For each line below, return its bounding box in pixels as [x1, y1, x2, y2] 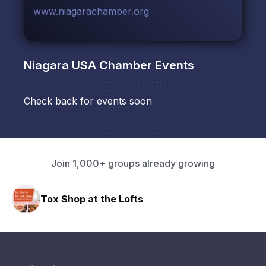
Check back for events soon [24, 95, 152, 107]
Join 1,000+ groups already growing [51, 157, 215, 170]
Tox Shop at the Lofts [40, 192, 143, 205]
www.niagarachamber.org [33, 5, 149, 18]
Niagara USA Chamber [24, 58, 152, 73]
